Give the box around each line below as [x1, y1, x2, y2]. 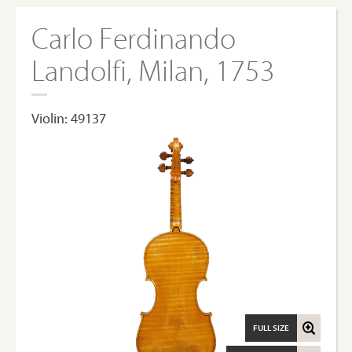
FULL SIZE [253, 322, 289, 333]
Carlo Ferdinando [31, 19, 236, 56]
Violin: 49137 [31, 109, 106, 127]
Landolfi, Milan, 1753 [31, 51, 275, 88]
